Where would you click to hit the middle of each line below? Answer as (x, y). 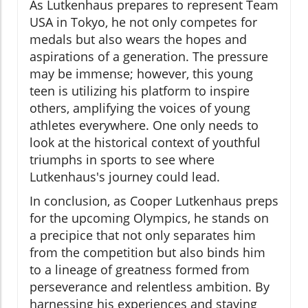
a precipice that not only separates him (143, 235)
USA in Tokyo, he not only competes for (143, 22)
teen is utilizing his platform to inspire (140, 91)
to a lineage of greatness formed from (140, 270)
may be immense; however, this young (141, 74)
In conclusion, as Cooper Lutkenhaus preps (154, 201)
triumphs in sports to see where (122, 160)
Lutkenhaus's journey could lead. (125, 177)
